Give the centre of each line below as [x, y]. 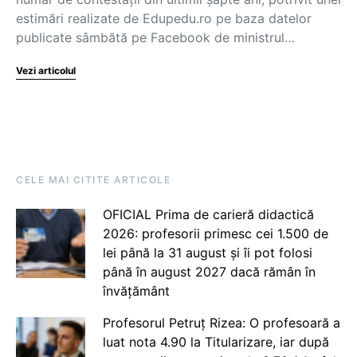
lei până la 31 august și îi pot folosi [207, 253]
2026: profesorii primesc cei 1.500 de [215, 233]
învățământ [136, 291]
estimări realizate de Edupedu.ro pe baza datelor [164, 18]
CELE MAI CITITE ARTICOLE [93, 180]
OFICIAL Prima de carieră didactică [208, 214]
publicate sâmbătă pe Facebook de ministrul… [155, 37]
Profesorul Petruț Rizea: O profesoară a [221, 323]
